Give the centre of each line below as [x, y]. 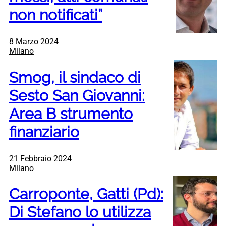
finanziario [44, 132]
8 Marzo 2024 [34, 41]
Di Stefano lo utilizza [80, 212]
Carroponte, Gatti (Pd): [86, 194]
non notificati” [56, 15]
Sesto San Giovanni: [77, 95]
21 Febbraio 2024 [40, 158]
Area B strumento [71, 114]
